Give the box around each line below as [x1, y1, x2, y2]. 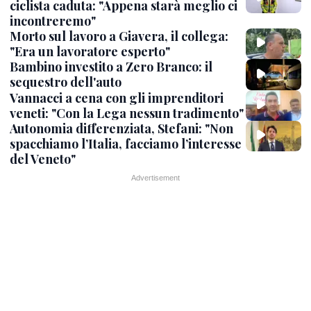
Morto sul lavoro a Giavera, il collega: [10, 28, 228, 45]
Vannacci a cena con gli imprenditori [10, 89, 224, 106]
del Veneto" [10, 150, 76, 167]
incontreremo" [10, 12, 96, 30]
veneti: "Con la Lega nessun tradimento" [10, 104, 244, 121]
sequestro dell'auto [10, 74, 121, 91]
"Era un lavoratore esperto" [10, 43, 170, 60]
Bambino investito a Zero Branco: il [10, 58, 212, 76]
